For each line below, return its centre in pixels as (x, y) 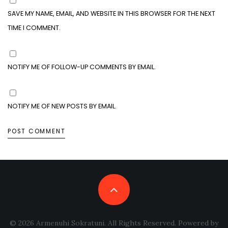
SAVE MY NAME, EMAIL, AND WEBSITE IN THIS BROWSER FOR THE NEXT (111, 13)
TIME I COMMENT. (34, 27)
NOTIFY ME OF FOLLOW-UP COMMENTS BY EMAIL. (82, 67)
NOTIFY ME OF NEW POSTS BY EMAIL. (62, 106)
